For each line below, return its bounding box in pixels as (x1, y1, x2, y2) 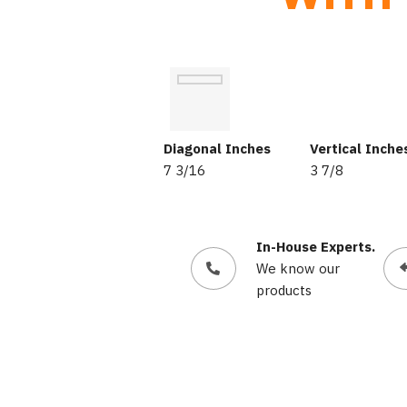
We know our (256, 259, 340, 277)
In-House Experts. (256, 237, 375, 255)
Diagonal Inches (163, 139, 271, 157)
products (256, 281, 312, 299)
